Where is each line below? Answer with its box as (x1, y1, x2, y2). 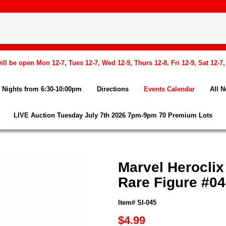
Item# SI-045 (118, 199, 156, 206)
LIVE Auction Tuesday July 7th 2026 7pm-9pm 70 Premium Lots (14, 111, 212, 119)
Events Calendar (144, 85, 195, 93)
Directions (97, 85, 129, 93)
